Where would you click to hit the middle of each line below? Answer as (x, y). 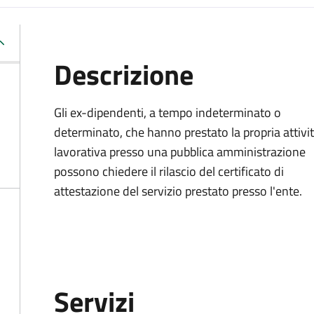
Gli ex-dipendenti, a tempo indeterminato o (168, 112)
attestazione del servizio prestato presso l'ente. (178, 191)
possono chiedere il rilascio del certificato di (169, 171)
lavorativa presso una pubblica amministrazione (180, 152)
